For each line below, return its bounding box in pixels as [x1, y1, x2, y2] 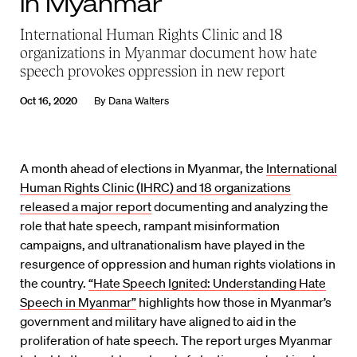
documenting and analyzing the [151, 198, 328, 215]
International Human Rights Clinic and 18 [20, 25, 283, 44]
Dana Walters [108, 94, 169, 108]
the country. [20, 275, 88, 292]
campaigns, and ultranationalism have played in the [20, 237, 305, 253]
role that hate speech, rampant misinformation [20, 218, 280, 234]
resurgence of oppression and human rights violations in [20, 256, 335, 273]
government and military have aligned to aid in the [20, 313, 296, 330]
